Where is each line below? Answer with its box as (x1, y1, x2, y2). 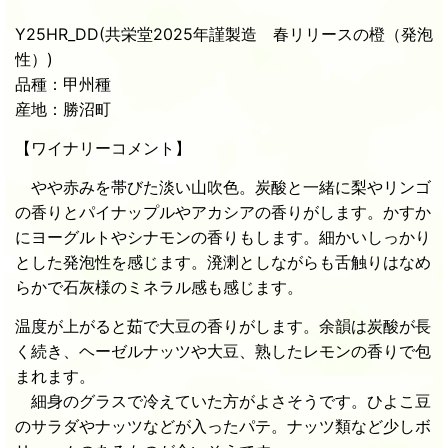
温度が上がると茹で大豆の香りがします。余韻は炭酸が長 (15, 316, 431, 337)
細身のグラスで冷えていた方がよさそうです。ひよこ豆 (15, 391, 431, 412)
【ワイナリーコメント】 (15, 138, 191, 159)
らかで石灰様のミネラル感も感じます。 (15, 277, 303, 298)
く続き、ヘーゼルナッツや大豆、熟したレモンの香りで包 (15, 341, 431, 362)
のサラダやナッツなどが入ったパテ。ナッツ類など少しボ (15, 416, 431, 437)
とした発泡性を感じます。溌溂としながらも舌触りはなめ (15, 252, 431, 273)
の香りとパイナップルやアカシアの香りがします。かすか (15, 202, 431, 223)
